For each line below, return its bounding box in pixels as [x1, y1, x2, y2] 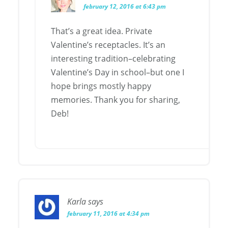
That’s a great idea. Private [51, 25, 152, 37]
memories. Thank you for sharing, [51, 94, 180, 106]
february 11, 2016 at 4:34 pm [67, 209, 150, 218]
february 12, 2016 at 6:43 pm [83, 2, 166, 11]
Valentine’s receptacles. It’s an [51, 39, 165, 51]
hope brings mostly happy [51, 80, 151, 92]
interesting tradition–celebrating [51, 53, 176, 65]
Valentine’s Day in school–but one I [51, 67, 184, 78]
